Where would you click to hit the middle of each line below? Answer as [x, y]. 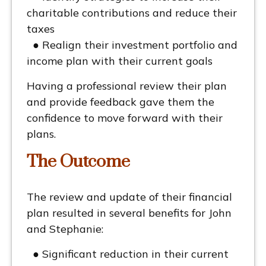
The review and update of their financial [129, 197]
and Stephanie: [65, 229]
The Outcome [78, 162]
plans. [41, 134]
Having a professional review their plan [127, 86]
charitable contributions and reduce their [132, 13]
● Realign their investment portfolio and [132, 45]
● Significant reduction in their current [128, 254]
